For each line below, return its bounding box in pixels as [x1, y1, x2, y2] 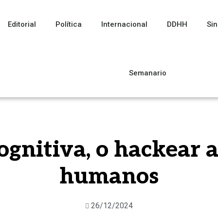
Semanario [129, 69, 167, 77]
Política [55, 20, 82, 29]
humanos [59, 163, 159, 190]
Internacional [101, 20, 148, 29]
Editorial [8, 20, 36, 29]
